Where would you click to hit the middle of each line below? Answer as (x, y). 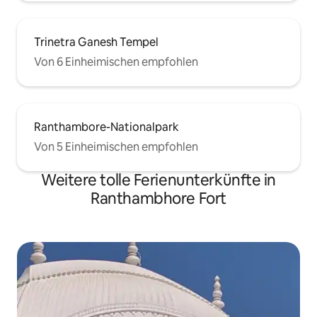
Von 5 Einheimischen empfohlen (116, 147)
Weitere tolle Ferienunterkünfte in (158, 180)
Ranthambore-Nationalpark (106, 127)
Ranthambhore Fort (158, 198)
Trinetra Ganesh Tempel (96, 42)
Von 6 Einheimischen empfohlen (116, 62)
